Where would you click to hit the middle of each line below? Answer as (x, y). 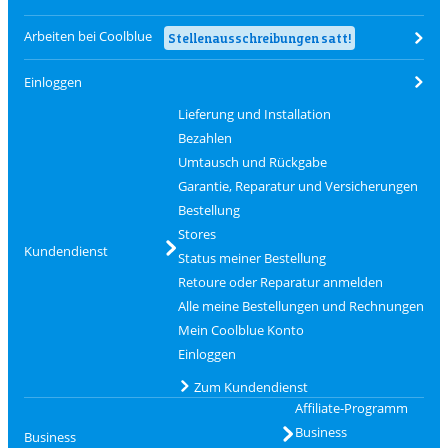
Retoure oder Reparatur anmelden (280, 282)
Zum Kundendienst (250, 387)
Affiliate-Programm (351, 408)
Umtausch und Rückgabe (252, 162)
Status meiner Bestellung (251, 258)
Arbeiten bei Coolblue (88, 35)
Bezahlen (204, 138)
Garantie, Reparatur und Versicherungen (297, 186)
